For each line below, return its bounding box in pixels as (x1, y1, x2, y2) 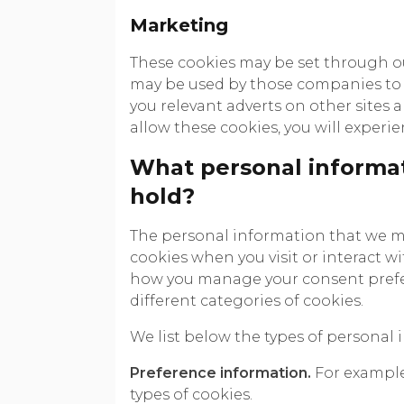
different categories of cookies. (130, 291, 363, 309)
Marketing (130, 14, 228, 36)
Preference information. (130, 363, 311, 381)
